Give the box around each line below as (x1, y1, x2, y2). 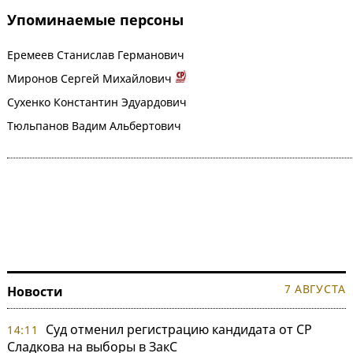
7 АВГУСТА (284, 281, 346, 297)
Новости (7, 283, 63, 301)
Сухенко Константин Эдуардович (7, 95, 187, 110)
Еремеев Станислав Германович (7, 47, 184, 63)
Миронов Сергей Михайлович (7, 71, 172, 87)
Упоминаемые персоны (7, 10, 184, 30)
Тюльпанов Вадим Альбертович (7, 118, 181, 134)
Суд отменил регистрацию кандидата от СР (45, 321, 312, 339)
